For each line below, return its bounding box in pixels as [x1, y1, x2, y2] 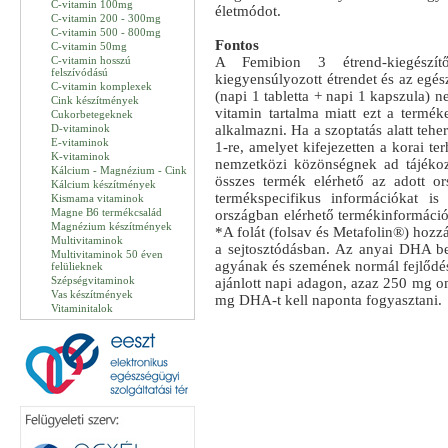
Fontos [215, 37, 259, 53]
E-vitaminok [51, 136, 109, 148]
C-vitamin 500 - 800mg [51, 26, 161, 38]
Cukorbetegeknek [51, 108, 133, 120]
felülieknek [51, 260, 103, 272]
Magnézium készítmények [51, 220, 172, 232]
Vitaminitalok [51, 302, 113, 314]
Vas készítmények [51, 288, 133, 300]
